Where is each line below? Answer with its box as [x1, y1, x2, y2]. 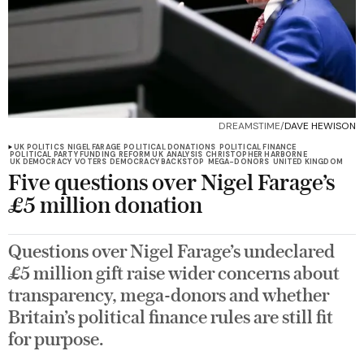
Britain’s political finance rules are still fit [8, 309, 333, 328]
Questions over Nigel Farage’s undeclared [8, 243, 335, 262]
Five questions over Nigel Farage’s [8, 172, 335, 196]
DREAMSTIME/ [219, 119, 284, 133]
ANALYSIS [166, 149, 203, 160]
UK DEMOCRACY [10, 157, 72, 167]
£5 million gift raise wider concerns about [8, 265, 340, 284]
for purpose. [8, 331, 103, 350]
